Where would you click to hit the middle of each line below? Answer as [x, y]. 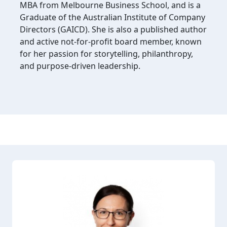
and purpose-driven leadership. [80, 66]
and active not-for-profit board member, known [111, 41]
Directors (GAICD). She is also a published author [113, 29]
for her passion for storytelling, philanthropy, [106, 53]
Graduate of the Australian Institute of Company [112, 17]
